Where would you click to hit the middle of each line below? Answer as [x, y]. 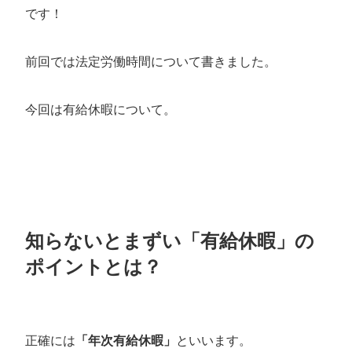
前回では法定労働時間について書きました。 [151, 61]
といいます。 [214, 340]
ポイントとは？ [94, 266]
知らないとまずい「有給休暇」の [170, 240]
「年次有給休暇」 [126, 340]
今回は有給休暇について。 [101, 109]
